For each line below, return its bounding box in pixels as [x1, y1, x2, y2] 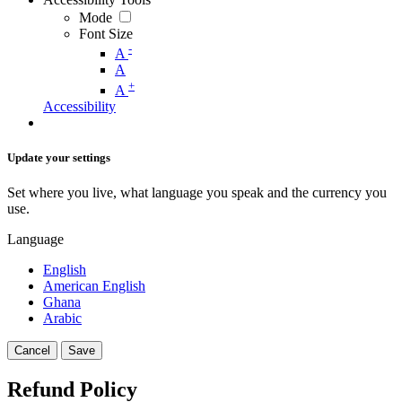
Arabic [43, 310, 82, 326]
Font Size [79, 26, 133, 41]
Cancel [14, 344, 50, 357]
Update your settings [7, 150, 110, 164]
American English [43, 278, 145, 293]
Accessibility [43, 98, 116, 114]
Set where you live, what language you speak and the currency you [7, 185, 387, 200]
